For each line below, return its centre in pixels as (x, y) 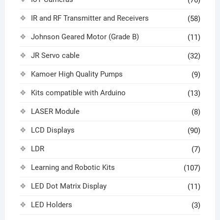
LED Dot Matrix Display (69, 186)
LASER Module (55, 112)
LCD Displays (53, 130)
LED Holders (51, 205)
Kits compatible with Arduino (78, 93)
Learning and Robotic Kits (73, 168)
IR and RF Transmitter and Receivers (90, 18)
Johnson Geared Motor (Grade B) (85, 37)
